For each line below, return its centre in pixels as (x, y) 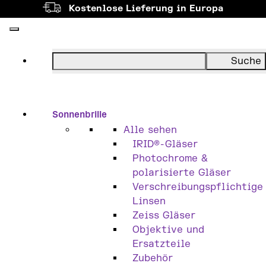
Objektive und (168, 230)
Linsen (149, 201)
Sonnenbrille (80, 114)
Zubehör (153, 258)
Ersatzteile (161, 244)
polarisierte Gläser (182, 173)
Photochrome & (170, 159)
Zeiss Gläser (164, 216)
